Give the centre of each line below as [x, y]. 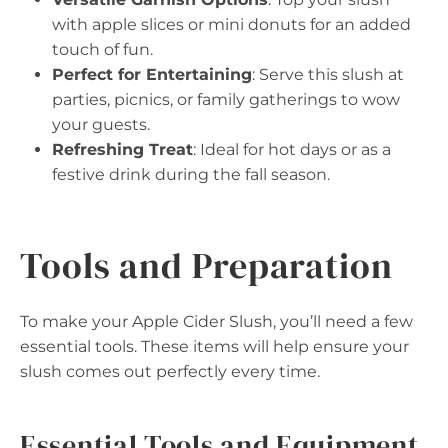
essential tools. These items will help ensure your [214, 346]
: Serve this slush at [328, 74]
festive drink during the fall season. [191, 174]
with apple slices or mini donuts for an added [231, 24]
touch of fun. [102, 49]
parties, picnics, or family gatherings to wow [226, 99]
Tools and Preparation [206, 265]
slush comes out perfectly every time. [170, 371]
